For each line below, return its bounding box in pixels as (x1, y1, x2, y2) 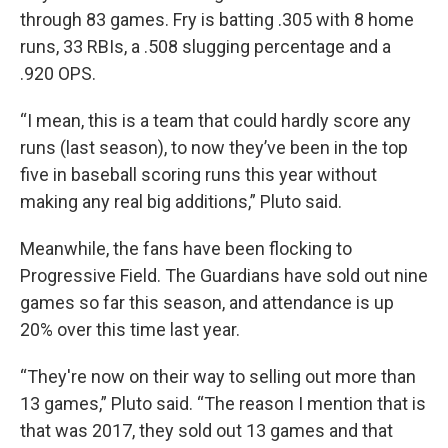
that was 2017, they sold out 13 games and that (20, 420, 393, 441)
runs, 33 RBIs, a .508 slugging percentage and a (20, 36, 391, 57)
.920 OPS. (20, 63, 96, 84)
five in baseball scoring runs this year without (20, 164, 377, 185)
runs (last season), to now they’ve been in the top (20, 137, 408, 158)
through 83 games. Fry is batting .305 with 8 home (20, 9, 414, 30)
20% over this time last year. (20, 319, 240, 340)
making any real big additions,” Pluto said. (20, 191, 342, 212)
